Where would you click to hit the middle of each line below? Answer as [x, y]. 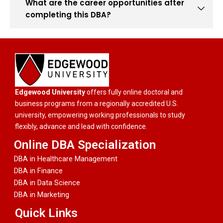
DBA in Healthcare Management [66, 159]
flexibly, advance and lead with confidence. [81, 126]
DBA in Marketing [42, 195]
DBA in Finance [38, 171]
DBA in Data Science [47, 183]
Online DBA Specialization [85, 145]
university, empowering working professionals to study [100, 115]
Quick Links [46, 213]
